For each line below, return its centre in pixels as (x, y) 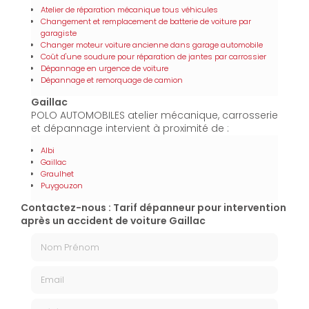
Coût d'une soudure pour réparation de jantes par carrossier (153, 57)
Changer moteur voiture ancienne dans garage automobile (152, 45)
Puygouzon (62, 186)
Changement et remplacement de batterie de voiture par (146, 22)
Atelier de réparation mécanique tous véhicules (129, 10)
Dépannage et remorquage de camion (112, 80)
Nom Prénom (63, 239)
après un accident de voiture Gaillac (113, 221)
